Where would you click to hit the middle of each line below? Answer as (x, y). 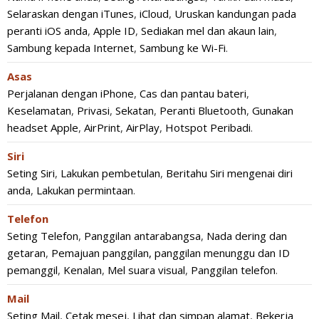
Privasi (93, 110)
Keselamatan (39, 110)
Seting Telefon (43, 236)
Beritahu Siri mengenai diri (229, 173)
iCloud (154, 14)
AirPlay (143, 127)
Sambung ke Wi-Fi (183, 48)
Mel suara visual (146, 270)
